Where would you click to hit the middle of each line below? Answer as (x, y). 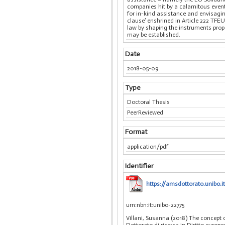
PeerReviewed (145, 113)
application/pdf (148, 146)
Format (136, 132)
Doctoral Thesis (149, 102)
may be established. (154, 34)
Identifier (139, 166)
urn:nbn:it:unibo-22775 (155, 205)
